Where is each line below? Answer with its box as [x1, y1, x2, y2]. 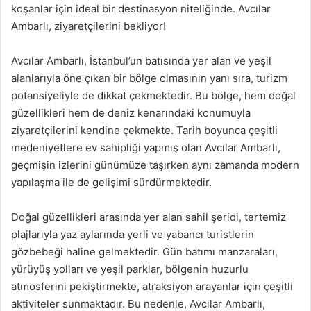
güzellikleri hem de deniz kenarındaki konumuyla [11, 106, 251, 119]
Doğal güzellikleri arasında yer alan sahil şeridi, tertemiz [11, 210, 286, 224]
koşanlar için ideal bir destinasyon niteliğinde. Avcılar [11, 2, 271, 15]
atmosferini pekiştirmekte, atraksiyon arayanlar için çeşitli [11, 280, 293, 293]
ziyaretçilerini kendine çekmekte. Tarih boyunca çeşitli [11, 124, 278, 137]
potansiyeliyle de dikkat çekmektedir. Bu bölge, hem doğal [11, 89, 296, 102]
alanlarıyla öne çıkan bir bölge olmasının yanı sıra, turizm [11, 72, 287, 85]
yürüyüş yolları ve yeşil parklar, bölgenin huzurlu [11, 262, 249, 276]
